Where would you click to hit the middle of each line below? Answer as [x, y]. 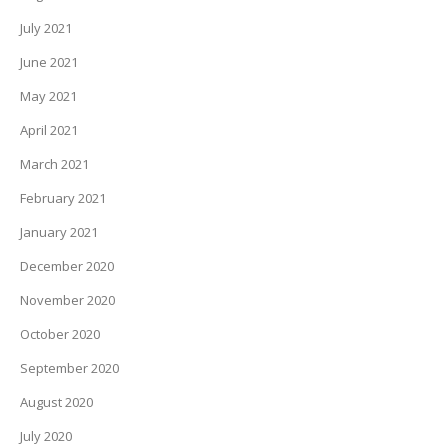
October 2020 [60, 334]
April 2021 [49, 130]
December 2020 [67, 266]
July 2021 [46, 28]
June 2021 [49, 62]
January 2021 [59, 232]
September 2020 [69, 368]
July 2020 [46, 436]
